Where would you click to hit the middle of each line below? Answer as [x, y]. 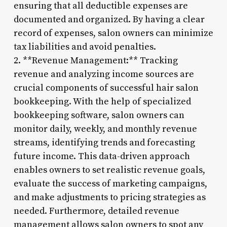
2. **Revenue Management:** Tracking [96, 60]
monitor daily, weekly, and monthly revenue [105, 129]
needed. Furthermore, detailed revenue [96, 211]
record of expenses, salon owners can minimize [113, 33]
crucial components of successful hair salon [106, 88]
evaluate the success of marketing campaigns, [110, 183]
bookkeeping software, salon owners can [99, 115]
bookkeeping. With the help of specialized [102, 101]
